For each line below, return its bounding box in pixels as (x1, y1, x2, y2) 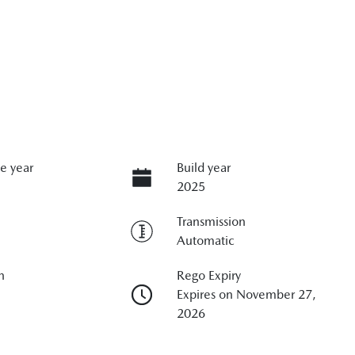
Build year (176, 159, 231, 175)
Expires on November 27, (176, 286, 316, 302)
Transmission (176, 213, 246, 229)
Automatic (176, 232, 235, 248)
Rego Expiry (176, 267, 241, 283)
